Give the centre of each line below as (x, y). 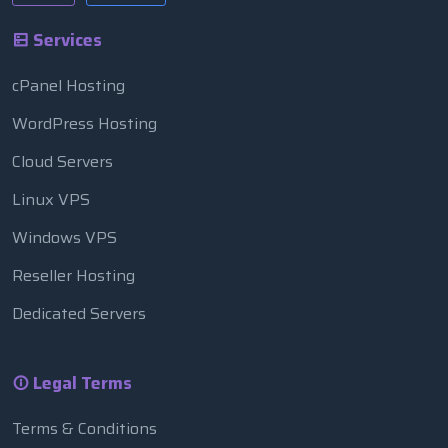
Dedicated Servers (79, 313)
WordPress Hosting (84, 123)
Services (65, 39)
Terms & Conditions (84, 428)
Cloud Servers (62, 161)
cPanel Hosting (68, 85)
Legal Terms (80, 382)
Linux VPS (51, 199)
